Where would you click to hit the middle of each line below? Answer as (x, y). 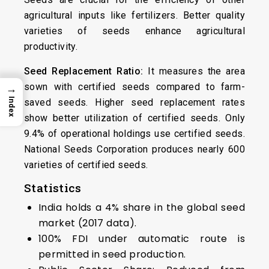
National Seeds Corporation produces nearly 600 (134, 149)
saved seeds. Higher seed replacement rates (134, 102)
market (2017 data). (88, 223)
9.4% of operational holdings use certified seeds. (134, 134)
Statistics (53, 188)
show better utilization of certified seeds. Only (134, 118)
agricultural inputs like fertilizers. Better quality (134, 15)
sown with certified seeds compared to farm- (134, 87)
